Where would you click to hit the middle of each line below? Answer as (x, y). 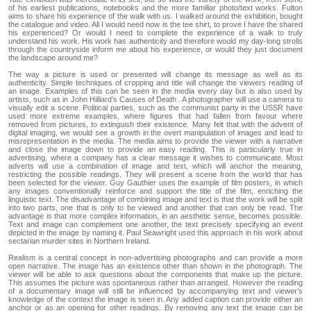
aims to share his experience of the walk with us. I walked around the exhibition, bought (155, 16)
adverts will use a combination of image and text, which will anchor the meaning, (155, 166)
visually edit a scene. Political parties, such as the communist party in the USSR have (155, 107)
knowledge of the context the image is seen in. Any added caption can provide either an (155, 299)
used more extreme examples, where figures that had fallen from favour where (155, 116)
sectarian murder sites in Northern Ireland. (79, 241)
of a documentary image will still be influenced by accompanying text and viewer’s (155, 291)
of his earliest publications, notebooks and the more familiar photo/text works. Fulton (155, 7)
